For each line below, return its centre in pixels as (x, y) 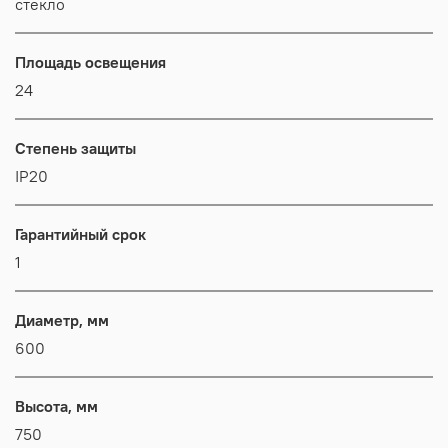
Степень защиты (75, 148)
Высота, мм (56, 406)
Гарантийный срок (80, 234)
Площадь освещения (90, 62)
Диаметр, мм (62, 320)
